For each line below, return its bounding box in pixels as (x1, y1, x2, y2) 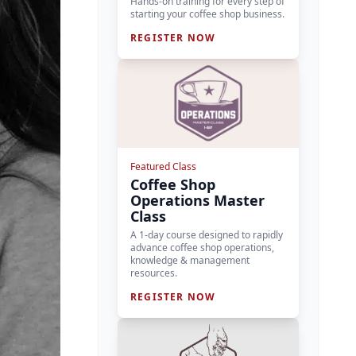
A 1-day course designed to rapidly (130, 228, 283, 242)
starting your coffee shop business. (130, 7, 284, 21)
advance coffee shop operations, (130, 241, 274, 254)
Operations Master (130, 191, 265, 210)
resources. (130, 266, 177, 280)
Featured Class (130, 160, 196, 173)
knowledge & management (130, 253, 250, 267)
